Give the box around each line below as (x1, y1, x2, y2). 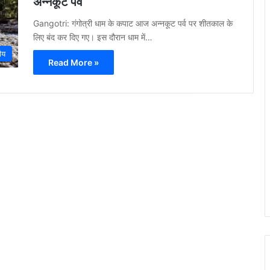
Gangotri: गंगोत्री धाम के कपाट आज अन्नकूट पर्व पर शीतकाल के (33, 18, 233, 28)
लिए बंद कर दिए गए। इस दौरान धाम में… (33, 32, 152, 42)
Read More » (48, 57, 99, 67)
